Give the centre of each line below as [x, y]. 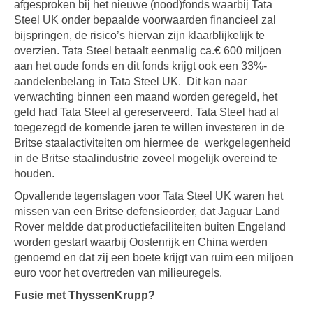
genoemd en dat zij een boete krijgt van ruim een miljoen [154, 257]
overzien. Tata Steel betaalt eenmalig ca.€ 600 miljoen [148, 51]
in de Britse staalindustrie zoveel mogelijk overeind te [146, 158]
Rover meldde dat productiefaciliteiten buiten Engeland [150, 227]
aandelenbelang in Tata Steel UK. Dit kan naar [130, 81]
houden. [34, 174]
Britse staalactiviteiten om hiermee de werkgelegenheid [152, 143]
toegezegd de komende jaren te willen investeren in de [149, 128]
